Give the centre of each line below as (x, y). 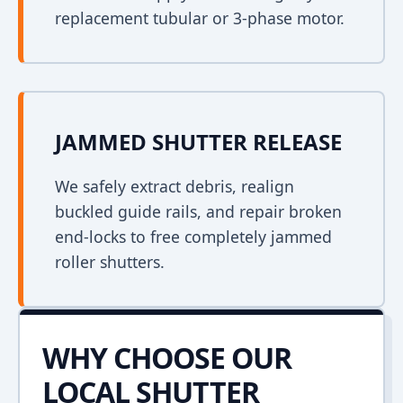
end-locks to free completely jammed (193, 237)
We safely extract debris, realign (175, 186)
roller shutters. (110, 262)
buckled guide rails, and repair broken (198, 211)
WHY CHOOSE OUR (167, 358)
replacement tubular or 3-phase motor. (200, 18)
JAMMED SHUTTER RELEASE (198, 142)
